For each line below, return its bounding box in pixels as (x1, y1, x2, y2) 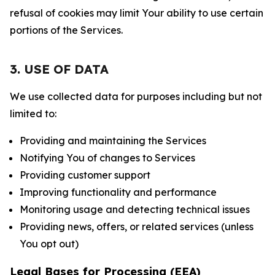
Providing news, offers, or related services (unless (20, 220, 254, 233)
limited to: (10, 107, 56, 120)
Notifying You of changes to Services (20, 152, 195, 164)
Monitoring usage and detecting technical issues (20, 203, 250, 215)
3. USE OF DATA (10, 61, 109, 77)
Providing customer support (20, 169, 150, 181)
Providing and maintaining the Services (20, 134, 206, 147)
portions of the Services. (10, 24, 123, 36)
